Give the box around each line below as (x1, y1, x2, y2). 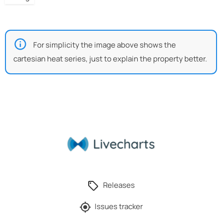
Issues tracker (95, 201, 143, 212)
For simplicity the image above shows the (33, 40, 176, 50)
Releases (103, 179, 135, 190)
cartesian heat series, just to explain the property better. (13, 54, 207, 64)
